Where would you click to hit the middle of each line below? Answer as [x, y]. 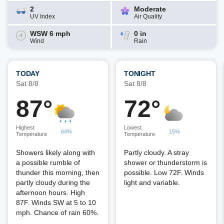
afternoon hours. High [50, 192]
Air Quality [148, 16]
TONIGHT [140, 73]
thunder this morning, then [58, 172]
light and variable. [152, 182]
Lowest [133, 127]
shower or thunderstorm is [165, 162]
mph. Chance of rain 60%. [57, 212]
